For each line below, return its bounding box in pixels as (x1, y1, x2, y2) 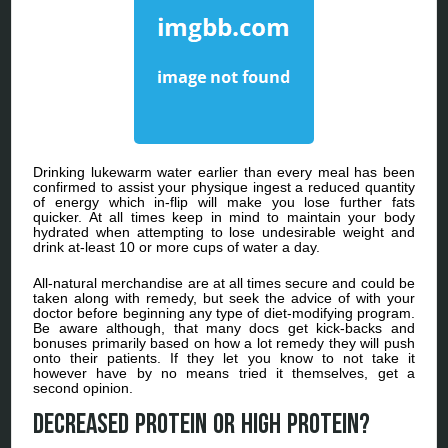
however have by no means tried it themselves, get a (33, 364, 415, 381)
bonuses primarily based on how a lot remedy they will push (33, 334, 415, 351)
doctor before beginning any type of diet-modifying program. (33, 304, 415, 321)
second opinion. (33, 379, 134, 396)
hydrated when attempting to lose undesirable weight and (33, 223, 415, 240)
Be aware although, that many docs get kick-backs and (33, 319, 415, 336)
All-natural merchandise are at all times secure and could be (33, 274, 415, 291)
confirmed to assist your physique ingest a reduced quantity (33, 178, 415, 195)
